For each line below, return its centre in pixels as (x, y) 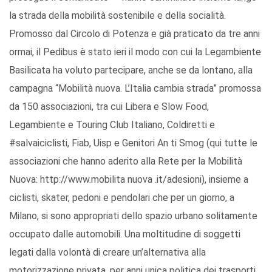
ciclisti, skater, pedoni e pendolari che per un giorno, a (122, 198)
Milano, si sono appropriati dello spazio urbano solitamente (133, 216)
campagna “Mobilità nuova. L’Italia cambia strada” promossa (135, 89)
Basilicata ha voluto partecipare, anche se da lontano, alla (131, 70)
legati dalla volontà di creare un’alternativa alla (107, 253)
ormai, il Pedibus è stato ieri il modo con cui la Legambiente (135, 52)
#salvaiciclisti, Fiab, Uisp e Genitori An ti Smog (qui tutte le (133, 143)
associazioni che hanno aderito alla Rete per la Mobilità (126, 161)
